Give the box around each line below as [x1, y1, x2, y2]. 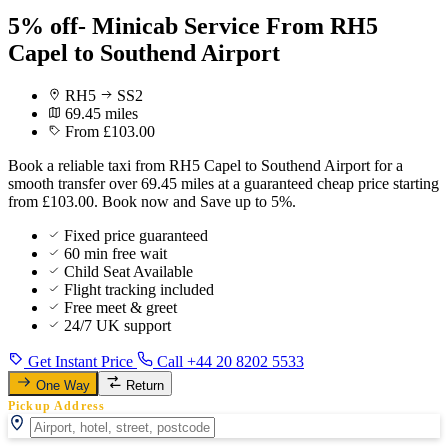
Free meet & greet [64, 298, 177, 316]
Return [126, 377, 164, 393]
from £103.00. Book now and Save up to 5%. [8, 192, 296, 210]
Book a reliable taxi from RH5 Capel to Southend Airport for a [8, 156, 403, 174]
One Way [36, 377, 90, 393]
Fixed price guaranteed [64, 226, 208, 244]
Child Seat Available [64, 262, 193, 280]
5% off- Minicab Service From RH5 [8, 12, 378, 39]
